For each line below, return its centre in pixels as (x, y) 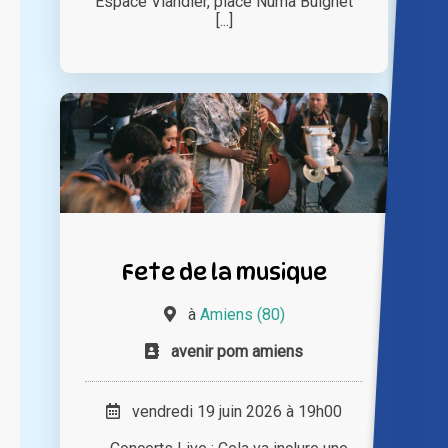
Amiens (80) (242, 315)
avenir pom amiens (237, 352)
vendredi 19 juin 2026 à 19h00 (231, 412)
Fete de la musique (224, 272)
